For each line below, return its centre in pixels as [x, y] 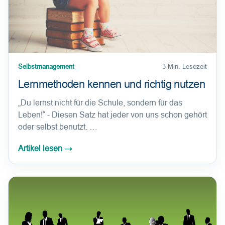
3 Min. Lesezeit [185, 67]
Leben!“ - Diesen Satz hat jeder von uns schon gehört [113, 115]
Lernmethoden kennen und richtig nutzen [112, 84]
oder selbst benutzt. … [58, 127]
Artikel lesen [41, 149]
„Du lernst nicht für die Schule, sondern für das [100, 103]
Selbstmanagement [46, 67]
